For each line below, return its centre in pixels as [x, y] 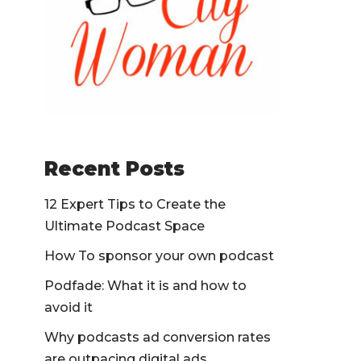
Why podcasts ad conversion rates [158, 337]
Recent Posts [114, 169]
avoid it [68, 307]
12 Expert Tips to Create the [135, 204]
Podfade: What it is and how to [145, 286]
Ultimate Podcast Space [124, 226]
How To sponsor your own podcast [159, 256]
